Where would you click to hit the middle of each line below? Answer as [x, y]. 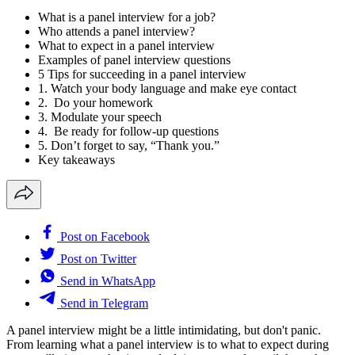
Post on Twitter [98, 258]
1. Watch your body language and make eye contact [167, 88]
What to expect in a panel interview [126, 45]
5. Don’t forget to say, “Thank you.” [129, 145]
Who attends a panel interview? [116, 31]
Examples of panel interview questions [134, 59]
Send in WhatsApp [108, 281]
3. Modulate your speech [100, 116]
